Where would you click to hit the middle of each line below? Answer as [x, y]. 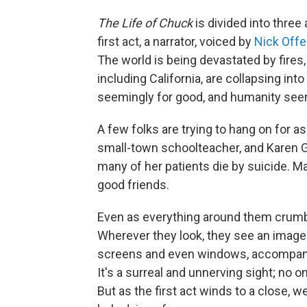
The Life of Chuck [145, 23]
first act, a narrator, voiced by [176, 41]
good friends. [133, 185]
